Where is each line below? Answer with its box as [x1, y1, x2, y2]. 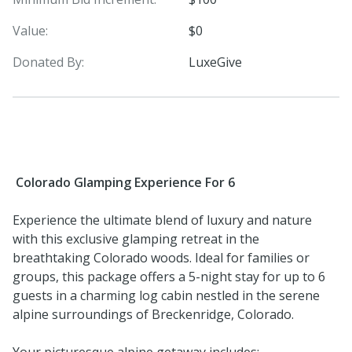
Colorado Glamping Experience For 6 [13, 173, 235, 191]
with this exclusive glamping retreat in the [13, 229, 259, 247]
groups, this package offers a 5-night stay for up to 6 [13, 267, 325, 285]
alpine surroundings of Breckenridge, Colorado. [13, 305, 294, 323]
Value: [13, 21, 48, 39]
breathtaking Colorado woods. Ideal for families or [13, 248, 310, 266]
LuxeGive [189, 53, 242, 71]
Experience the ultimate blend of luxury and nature [13, 211, 312, 229]
